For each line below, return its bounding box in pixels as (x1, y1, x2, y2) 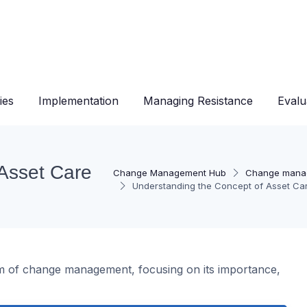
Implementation (38, 94, 119, 108)
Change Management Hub (112, 167, 226, 178)
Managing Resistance (143, 94, 253, 108)
